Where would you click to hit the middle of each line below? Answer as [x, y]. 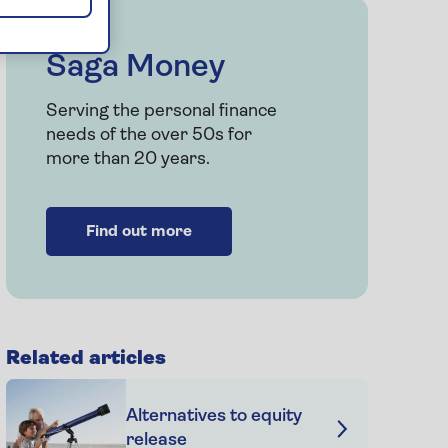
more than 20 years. [127, 159]
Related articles [85, 358]
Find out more [138, 231]
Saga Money [135, 67]
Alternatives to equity [213, 416]
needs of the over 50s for [148, 135]
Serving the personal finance [161, 111]
